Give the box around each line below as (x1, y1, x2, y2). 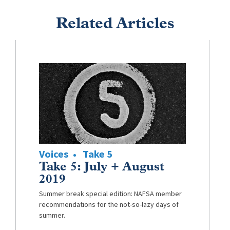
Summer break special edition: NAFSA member (39, 189, 182, 199)
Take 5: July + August (39, 161, 164, 174)
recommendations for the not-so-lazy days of (39, 200, 179, 210)
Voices (39, 147, 69, 162)
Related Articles (55, 16, 175, 32)
